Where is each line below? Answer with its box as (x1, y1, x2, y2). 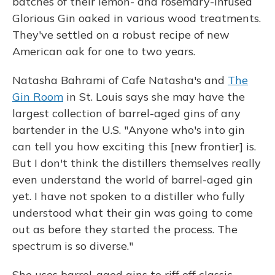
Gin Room (12, 90, 63, 104)
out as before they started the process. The (12, 222, 238, 236)
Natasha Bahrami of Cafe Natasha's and (12, 73, 228, 87)
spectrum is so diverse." (12, 239, 133, 253)
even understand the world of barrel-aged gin (12, 172, 253, 187)
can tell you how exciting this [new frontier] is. (12, 139, 256, 153)
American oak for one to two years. (12, 44, 195, 58)
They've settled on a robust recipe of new (12, 28, 230, 42)
